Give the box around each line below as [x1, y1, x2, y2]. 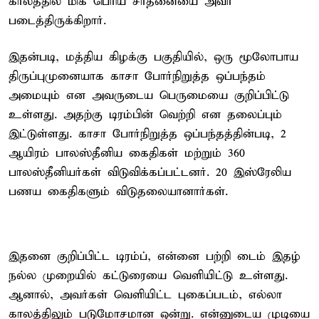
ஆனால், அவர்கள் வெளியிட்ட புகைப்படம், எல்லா [9, 287, 282, 303]
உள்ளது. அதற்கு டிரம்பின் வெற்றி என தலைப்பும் [9, 107, 282, 122]
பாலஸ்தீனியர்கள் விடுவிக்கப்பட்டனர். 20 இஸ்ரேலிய [9, 164, 291, 180]
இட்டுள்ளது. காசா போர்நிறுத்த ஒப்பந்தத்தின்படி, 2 [9, 126, 286, 142]
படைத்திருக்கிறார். [9, 13, 106, 28]
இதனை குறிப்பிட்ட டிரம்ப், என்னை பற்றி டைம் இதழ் [9, 249, 300, 264]
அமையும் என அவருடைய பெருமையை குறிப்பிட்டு [9, 88, 289, 103]
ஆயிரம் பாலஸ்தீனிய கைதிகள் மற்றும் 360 [9, 145, 245, 161]
